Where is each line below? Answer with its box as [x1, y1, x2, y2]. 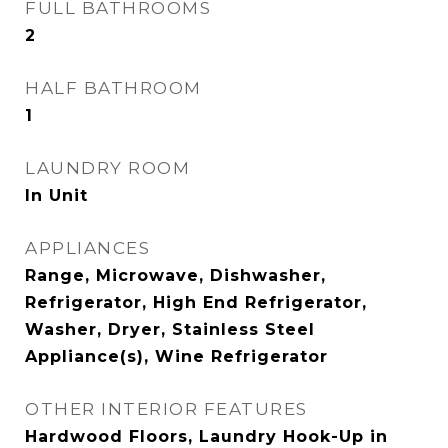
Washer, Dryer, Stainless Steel [25, 320, 315, 339]
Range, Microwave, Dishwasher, [25, 266, 326, 285]
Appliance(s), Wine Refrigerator [25, 347, 328, 366]
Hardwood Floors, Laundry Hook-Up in [25, 427, 388, 446]
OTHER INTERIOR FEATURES [25, 399, 308, 419]
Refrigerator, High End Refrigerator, [25, 293, 367, 312]
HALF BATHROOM [25, 78, 202, 98]
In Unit [25, 186, 88, 205]
